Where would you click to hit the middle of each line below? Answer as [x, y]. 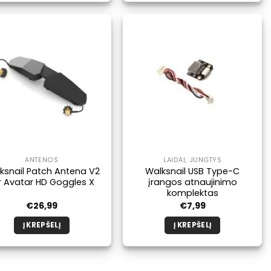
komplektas [192, 193]
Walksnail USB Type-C [193, 171]
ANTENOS [42, 160]
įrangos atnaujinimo [192, 182]
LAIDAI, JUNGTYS [193, 160]
